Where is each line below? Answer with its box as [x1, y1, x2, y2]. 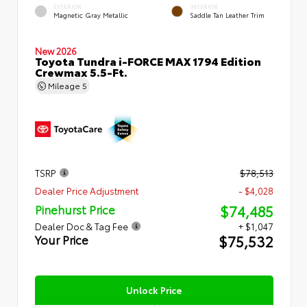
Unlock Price [126, 283, 182, 296]
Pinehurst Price [35, 201, 115, 217]
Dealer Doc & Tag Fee [35, 219, 128, 232]
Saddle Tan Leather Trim [190, 10, 265, 19]
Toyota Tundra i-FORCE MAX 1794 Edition [35, 52, 261, 69]
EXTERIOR [53, 2, 82, 10]
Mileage [46, 79, 82, 91]
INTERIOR [190, 2, 218, 10]
